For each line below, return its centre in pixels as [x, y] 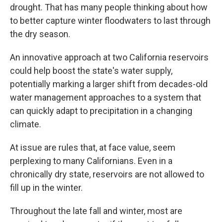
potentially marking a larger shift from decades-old [109, 84]
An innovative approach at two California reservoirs [109, 57]
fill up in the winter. [46, 187]
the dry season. [40, 34]
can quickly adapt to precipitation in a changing [101, 111]
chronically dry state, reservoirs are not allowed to [107, 174]
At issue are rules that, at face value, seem [93, 147]
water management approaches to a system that [106, 97]
